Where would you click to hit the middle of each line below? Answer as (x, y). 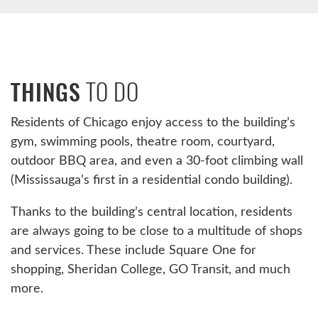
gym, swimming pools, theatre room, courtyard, (143, 141)
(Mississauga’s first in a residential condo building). (152, 179)
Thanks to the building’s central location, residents (152, 211)
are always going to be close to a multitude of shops (157, 230)
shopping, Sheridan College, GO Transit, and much (150, 269)
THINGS (46, 93)
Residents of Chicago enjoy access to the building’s (153, 122)
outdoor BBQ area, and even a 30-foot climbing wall (157, 160)
